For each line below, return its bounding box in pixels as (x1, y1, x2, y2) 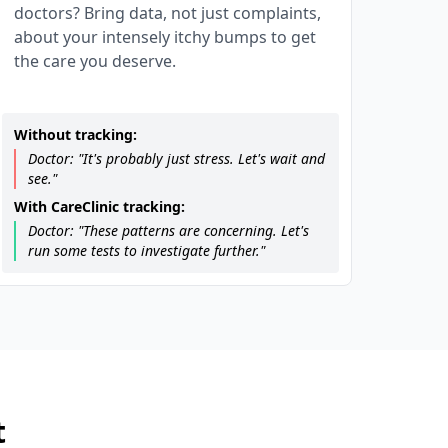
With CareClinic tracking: (14, 197, 186, 216)
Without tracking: (14, 125, 138, 144)
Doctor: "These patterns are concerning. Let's (28, 221, 310, 240)
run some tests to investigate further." (28, 241, 266, 260)
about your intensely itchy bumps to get (14, 26, 317, 48)
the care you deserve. (14, 50, 177, 72)
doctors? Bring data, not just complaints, (14, 2, 322, 24)
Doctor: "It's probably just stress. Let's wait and (28, 149, 326, 168)
